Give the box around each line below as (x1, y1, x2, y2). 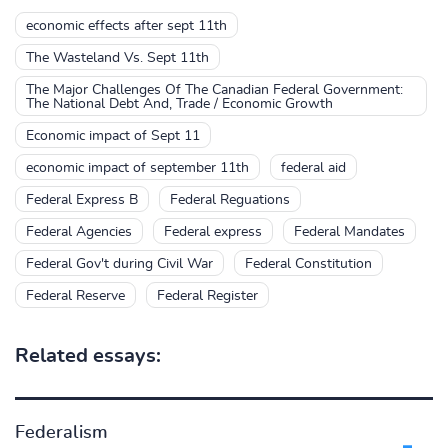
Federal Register (157, 289, 258, 303)
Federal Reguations (170, 193, 290, 207)
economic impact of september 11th (26, 161, 249, 175)
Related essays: (15, 346, 161, 366)
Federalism (15, 424, 108, 442)
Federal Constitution (245, 257, 372, 271)
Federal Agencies (26, 225, 132, 239)
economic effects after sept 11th (26, 19, 227, 33)
